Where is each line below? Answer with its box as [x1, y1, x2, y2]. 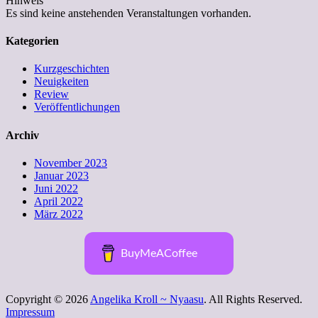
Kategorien [6, 34, 59, 47]
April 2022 [34, 194, 83, 207]
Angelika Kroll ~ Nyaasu [90, 292, 204, 305]
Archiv [6, 128, 39, 141]
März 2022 [34, 207, 83, 220]
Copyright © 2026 [6, 292, 90, 305]
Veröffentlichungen [34, 101, 120, 114]
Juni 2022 [34, 182, 78, 194]
